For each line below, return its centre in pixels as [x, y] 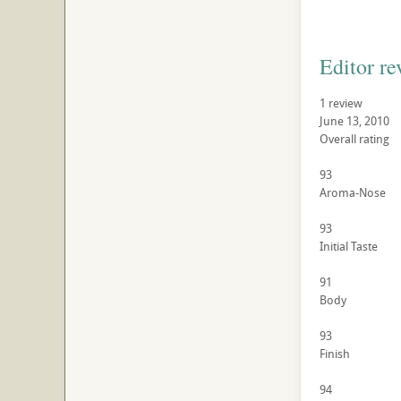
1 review [341, 103]
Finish [334, 354]
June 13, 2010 [354, 121]
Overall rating [354, 139]
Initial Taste [348, 247]
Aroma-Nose [352, 193]
